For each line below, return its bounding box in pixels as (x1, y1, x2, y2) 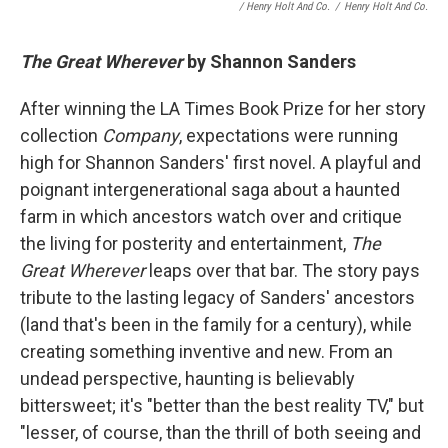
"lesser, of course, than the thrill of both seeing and (20, 422, 421, 444)
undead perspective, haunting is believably (20, 368, 355, 390)
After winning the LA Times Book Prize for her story (20, 98, 426, 120)
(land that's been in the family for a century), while (20, 314, 412, 336)
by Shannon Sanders (183, 51, 356, 73)
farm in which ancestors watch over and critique (20, 206, 402, 228)
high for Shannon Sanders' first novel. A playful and (20, 152, 421, 174)
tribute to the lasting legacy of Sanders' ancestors (20, 287, 415, 309)
